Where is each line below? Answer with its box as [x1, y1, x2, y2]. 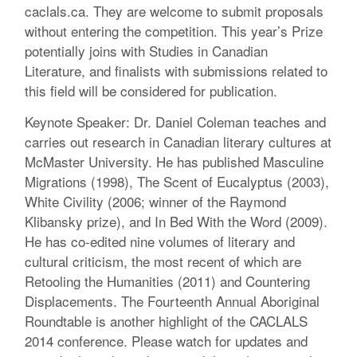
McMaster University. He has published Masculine [25, 151, 324, 172]
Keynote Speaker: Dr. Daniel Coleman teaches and [25, 112, 327, 132]
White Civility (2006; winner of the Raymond [25, 191, 287, 212]
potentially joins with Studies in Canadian [25, 41, 269, 61]
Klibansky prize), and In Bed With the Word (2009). [25, 211, 328, 232]
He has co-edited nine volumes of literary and [25, 231, 296, 252]
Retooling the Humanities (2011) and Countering [25, 271, 311, 292]
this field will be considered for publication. [25, 80, 278, 101]
